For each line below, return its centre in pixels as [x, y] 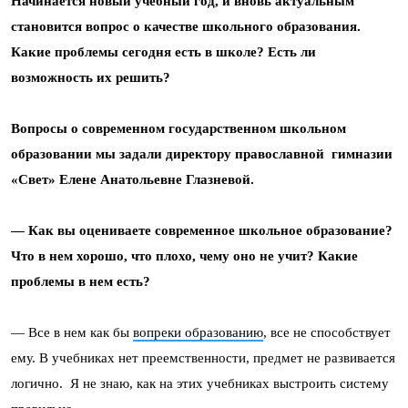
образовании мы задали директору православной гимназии [202, 154]
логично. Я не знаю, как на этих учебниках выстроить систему [200, 383]
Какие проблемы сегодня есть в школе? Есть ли [163, 52]
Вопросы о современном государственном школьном [178, 128]
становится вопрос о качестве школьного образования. [186, 26]
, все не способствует [327, 332]
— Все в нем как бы [72, 332]
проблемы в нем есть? [81, 281]
